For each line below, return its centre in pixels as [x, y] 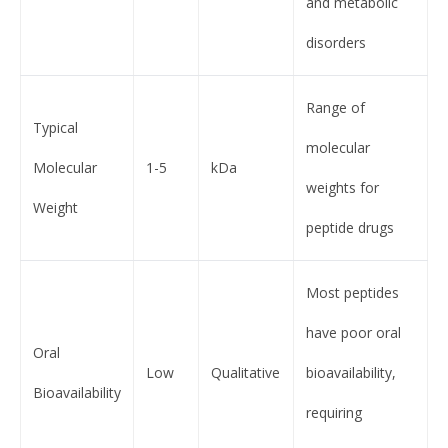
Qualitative [245, 372]
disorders [336, 42]
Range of [335, 107]
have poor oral [353, 332]
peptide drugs [350, 227]
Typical [55, 127]
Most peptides [352, 292]
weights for [342, 187]
